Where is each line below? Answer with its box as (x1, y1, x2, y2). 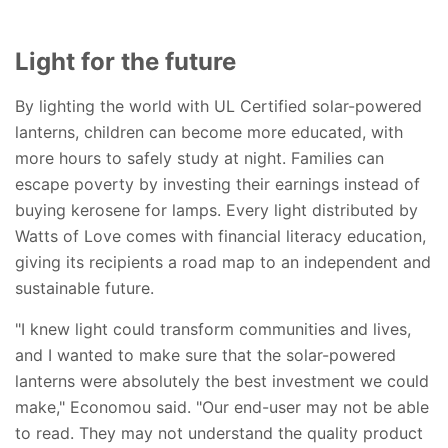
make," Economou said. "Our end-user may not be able (15, 396, 429, 417)
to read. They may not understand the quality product (15, 422, 423, 443)
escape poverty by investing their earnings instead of (15, 173, 420, 194)
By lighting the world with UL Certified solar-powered (15, 95, 422, 116)
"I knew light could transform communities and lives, (15, 318, 411, 339)
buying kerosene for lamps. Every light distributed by (15, 199, 418, 220)
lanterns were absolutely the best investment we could (15, 370, 429, 391)
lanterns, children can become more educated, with (15, 121, 403, 142)
